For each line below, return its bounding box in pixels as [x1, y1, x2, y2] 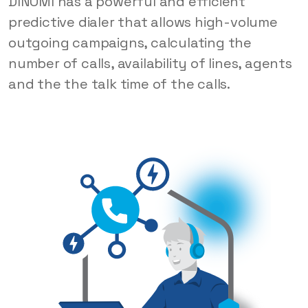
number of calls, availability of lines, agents [8, 54, 292, 72]
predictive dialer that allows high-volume [8, 12, 278, 31]
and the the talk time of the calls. [8, 74, 230, 93]
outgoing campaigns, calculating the [8, 33, 252, 52]
